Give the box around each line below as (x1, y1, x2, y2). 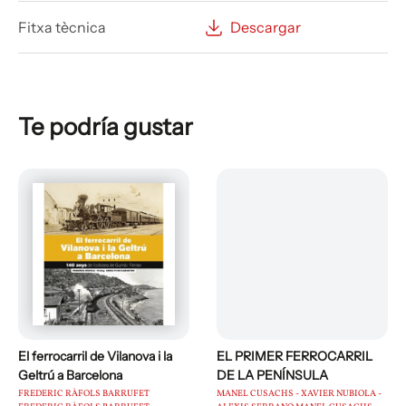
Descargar (230, 18, 301, 37)
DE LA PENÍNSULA (217, 367, 328, 384)
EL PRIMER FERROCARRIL (217, 348, 372, 365)
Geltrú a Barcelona (18, 367, 122, 384)
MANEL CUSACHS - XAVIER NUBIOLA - (217, 387, 382, 401)
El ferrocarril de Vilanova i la (18, 348, 172, 365)
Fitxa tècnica (18, 18, 106, 37)
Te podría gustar (18, 112, 193, 142)
